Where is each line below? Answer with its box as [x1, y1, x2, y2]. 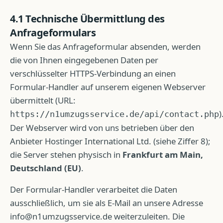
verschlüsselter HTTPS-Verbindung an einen [10, 68, 176, 79]
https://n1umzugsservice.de [10, 109, 139, 119]
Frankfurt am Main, [122, 149, 203, 160]
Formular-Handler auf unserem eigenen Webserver [10, 81, 206, 93]
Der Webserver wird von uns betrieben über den [10, 122, 194, 133]
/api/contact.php [139, 109, 219, 119]
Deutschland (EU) [10, 162, 81, 174]
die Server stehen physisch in [10, 149, 122, 160]
